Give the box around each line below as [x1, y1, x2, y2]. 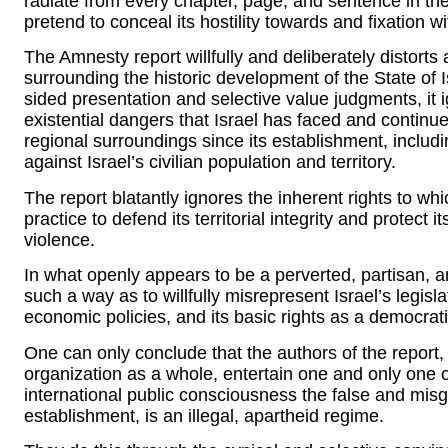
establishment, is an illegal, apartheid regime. [24, 405, 384, 426]
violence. [24, 229, 95, 250]
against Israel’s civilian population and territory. [24, 152, 396, 173]
